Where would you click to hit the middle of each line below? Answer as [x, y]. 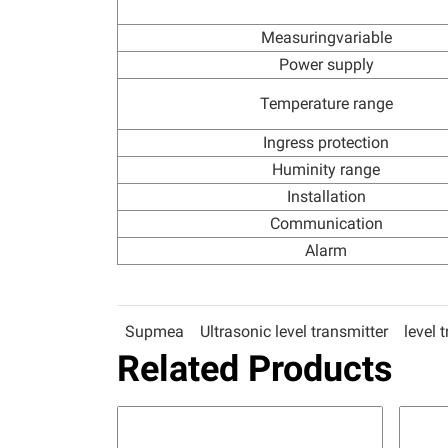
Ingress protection [326, 142]
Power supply [326, 64]
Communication [326, 223]
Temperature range [326, 103]
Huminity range [326, 169]
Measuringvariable [326, 37]
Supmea [154, 331]
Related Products [255, 369]
